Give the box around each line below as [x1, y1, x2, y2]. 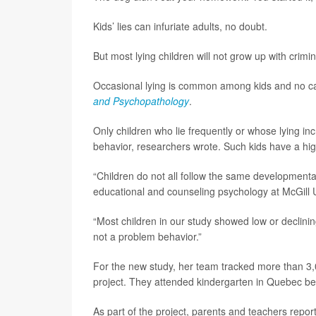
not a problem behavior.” [93, 229, 202, 243]
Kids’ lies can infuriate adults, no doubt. [93, 19, 267, 33]
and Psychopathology [93, 94, 189, 108]
